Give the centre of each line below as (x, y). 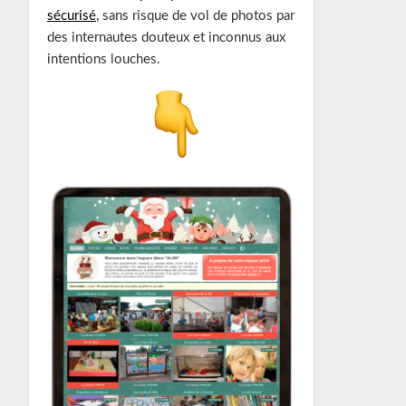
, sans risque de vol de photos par (195, 16)
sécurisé (71, 16)
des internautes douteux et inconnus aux (166, 38)
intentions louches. (103, 60)
